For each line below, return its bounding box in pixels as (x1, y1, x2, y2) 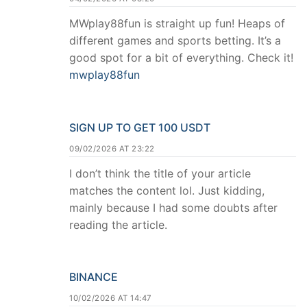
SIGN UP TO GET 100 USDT (69, 120, 210, 134)
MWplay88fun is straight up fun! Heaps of (69, 16, 285, 30)
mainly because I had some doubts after (69, 200, 278, 214)
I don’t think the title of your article (69, 166, 251, 180)
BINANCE (69, 270, 118, 284)
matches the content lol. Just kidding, (69, 183, 265, 197)
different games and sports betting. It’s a (69, 33, 281, 47)
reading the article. (69, 217, 167, 232)
